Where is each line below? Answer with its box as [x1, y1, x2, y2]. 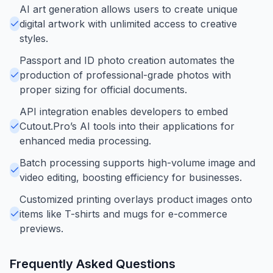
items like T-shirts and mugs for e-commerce [19, 207, 227, 220]
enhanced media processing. [19, 134, 151, 147]
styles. [19, 32, 48, 44]
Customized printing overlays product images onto [19, 193, 252, 205]
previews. [19, 222, 63, 235]
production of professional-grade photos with [19, 68, 231, 81]
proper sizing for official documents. [19, 83, 187, 96]
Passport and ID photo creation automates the [19, 54, 235, 66]
